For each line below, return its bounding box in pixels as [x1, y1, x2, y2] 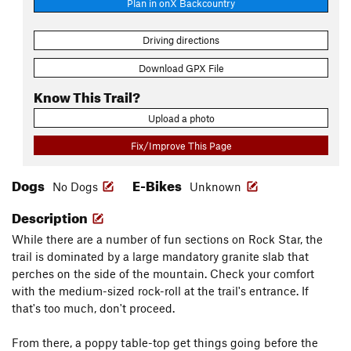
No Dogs [52, 179, 98, 194]
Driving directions [143, 34, 219, 47]
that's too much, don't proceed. [12, 301, 175, 316]
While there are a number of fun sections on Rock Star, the [12, 232, 323, 247]
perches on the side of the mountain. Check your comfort [12, 266, 314, 281]
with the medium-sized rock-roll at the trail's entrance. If [12, 284, 309, 299]
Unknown [190, 179, 244, 194]
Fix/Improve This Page [130, 139, 232, 152]
